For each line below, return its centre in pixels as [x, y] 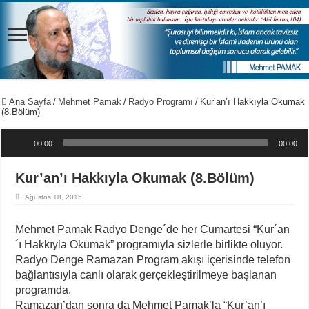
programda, [43, 290]
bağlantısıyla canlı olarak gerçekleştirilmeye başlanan [146, 275]
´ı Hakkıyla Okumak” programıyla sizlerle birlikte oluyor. [149, 244]
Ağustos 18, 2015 [54, 197]
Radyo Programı [161, 102]
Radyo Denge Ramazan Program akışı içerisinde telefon [153, 259]
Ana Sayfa [29, 102]
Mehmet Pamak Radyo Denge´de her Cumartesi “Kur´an [153, 229]
